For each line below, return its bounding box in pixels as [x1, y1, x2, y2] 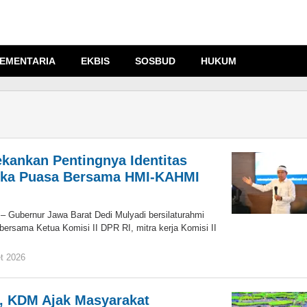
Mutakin [32, 278, 66, 288]
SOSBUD [135, 56, 175, 66]
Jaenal [32, 265, 60, 275]
